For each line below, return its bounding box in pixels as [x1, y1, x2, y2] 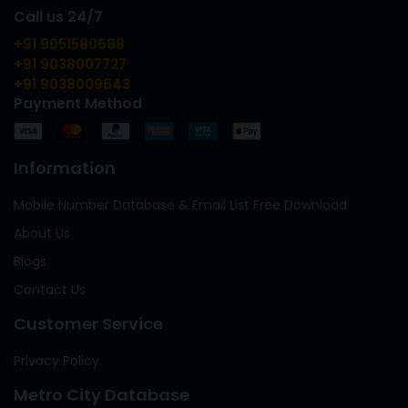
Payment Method [14, 92, 142, 114]
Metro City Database [14, 382, 189, 406]
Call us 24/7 [14, 5, 103, 27]
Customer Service [14, 311, 163, 335]
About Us [14, 223, 70, 242]
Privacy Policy [14, 351, 99, 370]
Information [14, 156, 116, 179]
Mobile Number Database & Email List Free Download [14, 195, 347, 214]
